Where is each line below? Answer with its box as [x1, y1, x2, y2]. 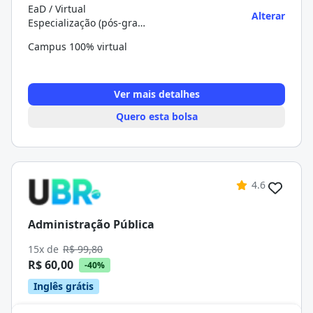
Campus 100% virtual [28, 40, 127, 53]
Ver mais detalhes [113, 87, 200, 101]
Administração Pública [28, 216, 154, 232]
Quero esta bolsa [115, 110, 198, 123]
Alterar [252, 9, 285, 22]
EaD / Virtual [28, 2, 86, 15]
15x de [28, 242, 61, 256]
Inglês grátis [34, 279, 94, 293]
